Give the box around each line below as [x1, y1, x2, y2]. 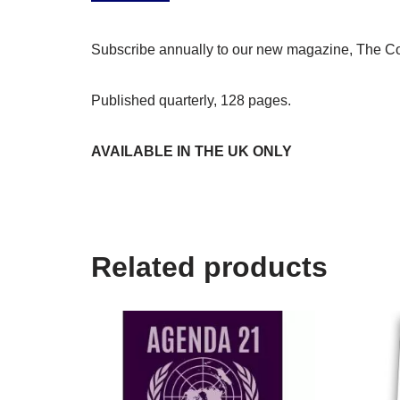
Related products [91, 251, 328, 284]
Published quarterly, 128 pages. [91, 93, 291, 109]
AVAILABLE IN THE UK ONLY [91, 144, 292, 160]
